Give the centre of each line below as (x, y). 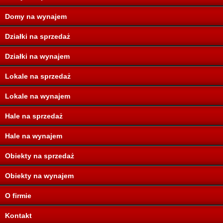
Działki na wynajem (37, 56)
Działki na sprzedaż (38, 36)
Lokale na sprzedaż (38, 76)
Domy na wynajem (36, 16)
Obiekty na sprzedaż (40, 156)
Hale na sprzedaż (34, 116)
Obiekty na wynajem (39, 175)
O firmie (18, 195)
